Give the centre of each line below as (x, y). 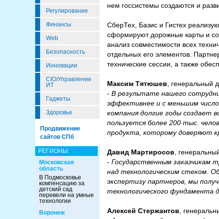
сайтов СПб (57, 137)
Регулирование (67, 11)
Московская (56, 162)
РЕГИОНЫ (53, 151)
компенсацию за (62, 183)
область (51, 169)
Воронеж (52, 213)
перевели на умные (66, 195)
